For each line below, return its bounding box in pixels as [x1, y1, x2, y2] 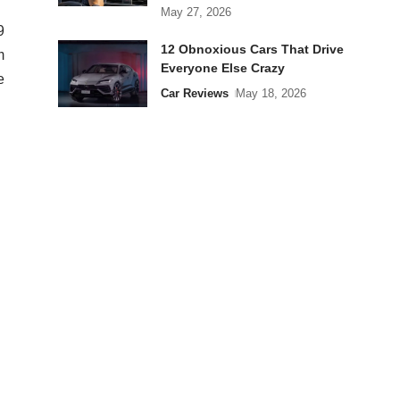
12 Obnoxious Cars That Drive [160, 42, 344, 56]
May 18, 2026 [236, 87, 307, 100]
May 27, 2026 [160, 5, 231, 19]
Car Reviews [160, 87, 229, 100]
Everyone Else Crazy [160, 61, 285, 75]
